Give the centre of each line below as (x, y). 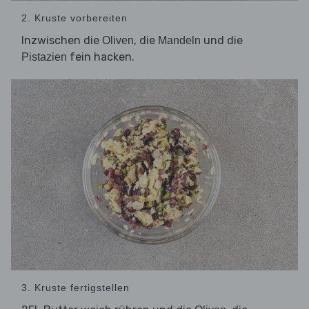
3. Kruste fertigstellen (76, 288)
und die (222, 41)
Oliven (118, 41)
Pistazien (44, 57)
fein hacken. (101, 57)
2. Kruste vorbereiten (74, 18)
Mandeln (179, 41)
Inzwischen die (62, 41)
